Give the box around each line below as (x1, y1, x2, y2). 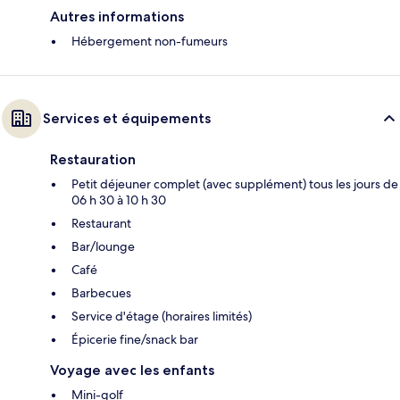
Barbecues (71, 285, 131, 302)
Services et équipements (43, 110, 211, 128)
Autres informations (50, 8, 184, 26)
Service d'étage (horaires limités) (71, 308, 252, 325)
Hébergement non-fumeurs (71, 33, 228, 50)
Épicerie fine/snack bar (71, 331, 198, 348)
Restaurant (71, 215, 131, 232)
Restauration (50, 151, 136, 169)
